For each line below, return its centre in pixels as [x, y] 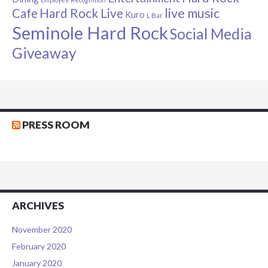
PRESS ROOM [56, 125]
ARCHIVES [38, 206]
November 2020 [42, 230]
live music [192, 13]
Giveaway [44, 53]
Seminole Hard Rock [90, 33]
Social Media [211, 34]
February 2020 [39, 246]
